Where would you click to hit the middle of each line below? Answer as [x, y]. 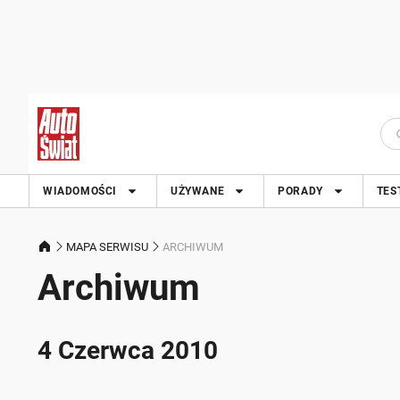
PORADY [300, 191]
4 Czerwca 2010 [128, 350]
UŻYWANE [198, 191]
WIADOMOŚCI [80, 191]
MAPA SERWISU [107, 246]
